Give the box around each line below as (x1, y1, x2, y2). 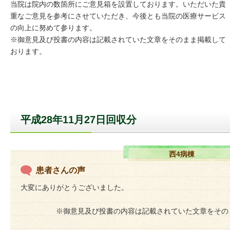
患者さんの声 (36, 166, 85, 175)
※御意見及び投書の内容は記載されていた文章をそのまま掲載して (10, 35, 226, 44)
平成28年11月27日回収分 (21, 114, 137, 125)
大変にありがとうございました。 (21, 183, 128, 191)
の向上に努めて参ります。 (10, 24, 97, 32)
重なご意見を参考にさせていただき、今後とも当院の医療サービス (10, 12, 226, 20)
